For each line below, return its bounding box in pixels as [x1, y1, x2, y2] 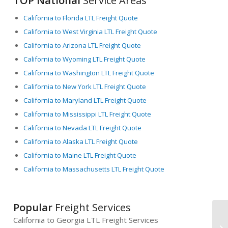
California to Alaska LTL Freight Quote [23, 136, 138, 146]
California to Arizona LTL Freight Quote [23, 40, 141, 50]
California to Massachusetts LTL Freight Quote [23, 164, 165, 174]
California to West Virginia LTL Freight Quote [23, 26, 158, 36]
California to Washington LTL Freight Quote [23, 68, 155, 77]
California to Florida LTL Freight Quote [23, 13, 138, 22]
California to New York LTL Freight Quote [23, 81, 147, 91]
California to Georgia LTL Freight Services [13, 215, 159, 225]
